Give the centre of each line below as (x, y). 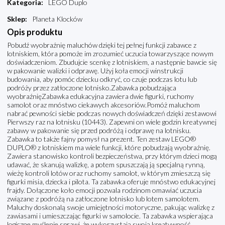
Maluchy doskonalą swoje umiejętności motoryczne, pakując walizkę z (111, 207)
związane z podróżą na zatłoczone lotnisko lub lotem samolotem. (103, 199)
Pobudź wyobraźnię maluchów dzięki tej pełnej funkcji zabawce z (102, 45)
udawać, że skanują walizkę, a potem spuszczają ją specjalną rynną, (106, 165)
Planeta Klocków (57, 19)
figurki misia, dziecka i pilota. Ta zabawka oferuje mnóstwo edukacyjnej (111, 182)
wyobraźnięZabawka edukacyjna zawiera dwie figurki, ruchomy (100, 96)
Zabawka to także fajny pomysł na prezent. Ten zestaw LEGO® (101, 139)
